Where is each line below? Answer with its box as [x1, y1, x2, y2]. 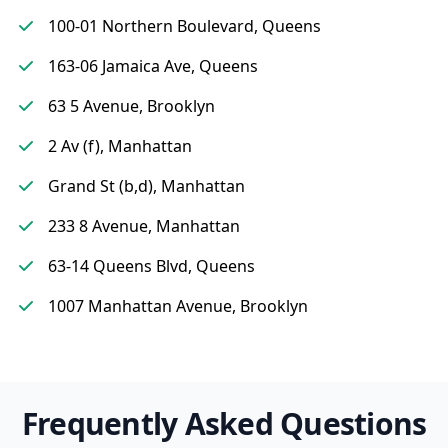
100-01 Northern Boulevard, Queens [48, 15, 321, 37]
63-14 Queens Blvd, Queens [48, 255, 255, 277]
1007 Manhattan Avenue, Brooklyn [48, 295, 308, 317]
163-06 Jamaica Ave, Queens [48, 55, 258, 77]
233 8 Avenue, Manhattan [48, 215, 240, 237]
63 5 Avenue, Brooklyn [48, 95, 215, 117]
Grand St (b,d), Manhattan [48, 175, 245, 197]
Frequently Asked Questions [21, 403, 427, 444]
